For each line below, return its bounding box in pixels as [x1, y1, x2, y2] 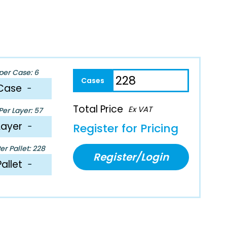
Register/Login [93, 149, 169, 164]
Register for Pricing [73, 120, 179, 136]
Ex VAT [128, 103, 153, 115]
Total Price [73, 102, 124, 116]
